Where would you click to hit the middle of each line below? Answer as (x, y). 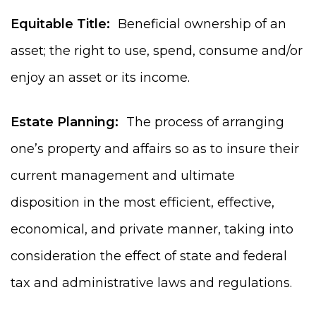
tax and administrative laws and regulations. (151, 282)
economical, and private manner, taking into (152, 229)
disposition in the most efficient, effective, (142, 202)
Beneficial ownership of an (198, 24)
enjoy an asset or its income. (100, 77)
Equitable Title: (60, 24)
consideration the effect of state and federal (149, 256)
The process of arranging (201, 122)
